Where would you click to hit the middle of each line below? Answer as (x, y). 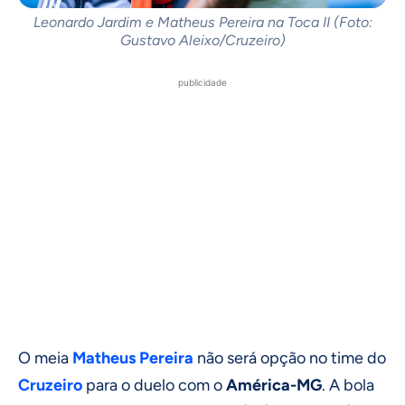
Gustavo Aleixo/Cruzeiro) (202, 40)
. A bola (348, 385)
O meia (45, 358)
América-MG (274, 385)
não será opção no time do (290, 358)
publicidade (202, 82)
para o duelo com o (154, 385)
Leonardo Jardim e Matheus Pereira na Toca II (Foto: (202, 22)
